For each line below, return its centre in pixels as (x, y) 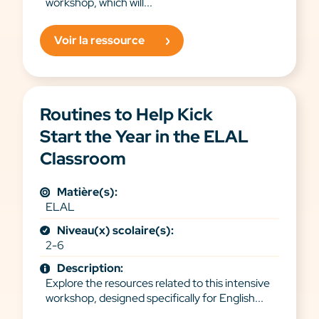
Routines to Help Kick (126, 115)
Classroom (83, 159)
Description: (90, 268)
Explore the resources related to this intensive (158, 283)
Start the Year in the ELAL (144, 137)
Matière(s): (87, 192)
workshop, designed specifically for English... (155, 298)
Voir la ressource (99, 41)
